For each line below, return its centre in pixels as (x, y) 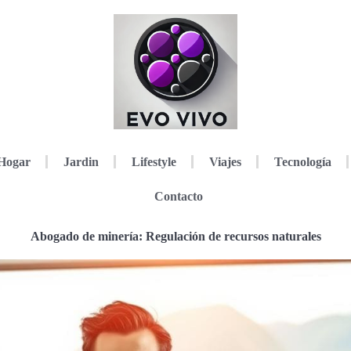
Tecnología (302, 161)
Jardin (81, 161)
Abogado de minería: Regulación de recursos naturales (175, 236)
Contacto (178, 196)
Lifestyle (154, 161)
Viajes (225, 161)
